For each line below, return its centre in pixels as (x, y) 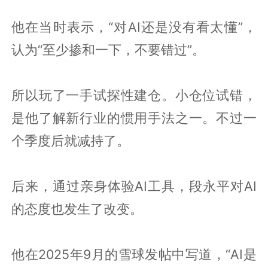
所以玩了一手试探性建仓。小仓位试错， (134, 95)
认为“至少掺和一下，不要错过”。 (109, 49)
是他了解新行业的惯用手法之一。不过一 (134, 118)
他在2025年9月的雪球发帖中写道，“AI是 (134, 254)
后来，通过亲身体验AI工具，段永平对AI (134, 186)
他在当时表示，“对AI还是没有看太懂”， (134, 27)
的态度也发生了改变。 (77, 208)
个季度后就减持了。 (71, 140)
